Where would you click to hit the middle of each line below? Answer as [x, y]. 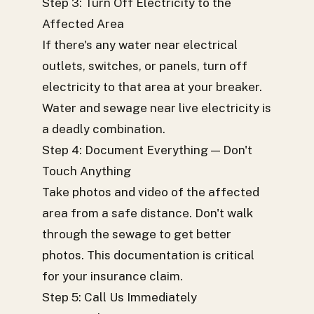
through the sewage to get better [137, 234]
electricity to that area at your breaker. [152, 87]
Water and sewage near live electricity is [157, 108]
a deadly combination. [104, 129]
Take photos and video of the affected [151, 192]
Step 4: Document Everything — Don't [147, 150]
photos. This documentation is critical [148, 255]
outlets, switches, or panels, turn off [145, 66]
